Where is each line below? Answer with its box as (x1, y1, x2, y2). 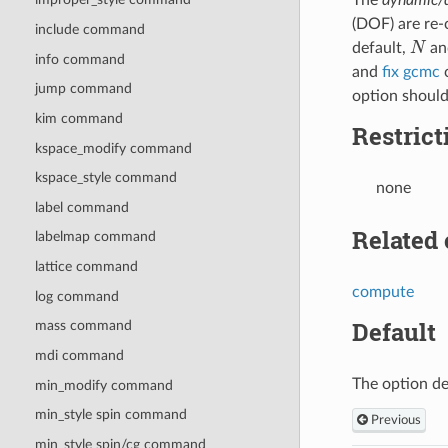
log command (34, 288, 119, 304)
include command (34, 22, 145, 38)
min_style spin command (34, 407, 187, 423)
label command (34, 199, 129, 215)
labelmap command (34, 229, 156, 245)
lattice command (34, 259, 138, 275)
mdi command (34, 347, 124, 363)
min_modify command (34, 377, 173, 393)
